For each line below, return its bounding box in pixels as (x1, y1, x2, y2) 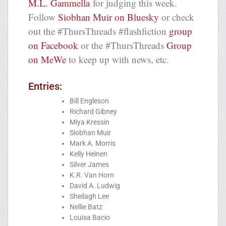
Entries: (28, 80, 62, 93)
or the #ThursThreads (78, 38, 166, 51)
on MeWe (28, 52, 66, 66)
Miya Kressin (70, 118, 109, 127)
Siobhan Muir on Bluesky (58, 10, 159, 23)
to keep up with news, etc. (66, 52, 169, 66)
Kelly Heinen (70, 150, 107, 158)
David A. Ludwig (70, 182, 122, 190)
